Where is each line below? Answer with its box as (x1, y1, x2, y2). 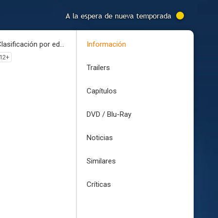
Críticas (87, 180, 111, 189)
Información (87, 40, 126, 49)
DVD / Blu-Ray (87, 110, 131, 119)
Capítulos (87, 87, 117, 95)
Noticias (87, 133, 113, 142)
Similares (87, 157, 116, 165)
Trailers (87, 63, 110, 72)
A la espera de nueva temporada (66, 11, 171, 20)
